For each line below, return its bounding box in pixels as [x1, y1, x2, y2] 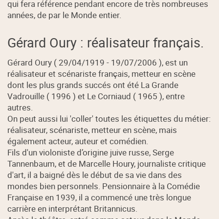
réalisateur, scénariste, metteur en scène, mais [7, 124, 177, 136]
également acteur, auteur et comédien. [7, 135, 149, 147]
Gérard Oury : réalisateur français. [7, 33, 204, 51]
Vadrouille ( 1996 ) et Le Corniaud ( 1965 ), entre [7, 90, 185, 102]
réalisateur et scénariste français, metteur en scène [7, 68, 196, 80]
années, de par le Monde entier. [7, 9, 122, 21]
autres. [7, 102, 33, 113]
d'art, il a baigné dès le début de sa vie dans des [7, 169, 182, 181]
